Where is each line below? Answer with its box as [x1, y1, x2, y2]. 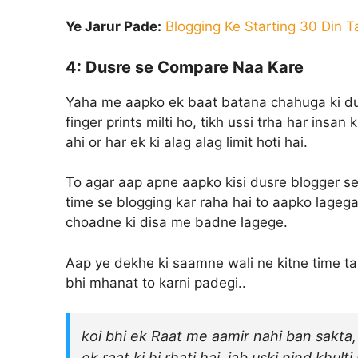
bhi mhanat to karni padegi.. [66, 274, 246, 291]
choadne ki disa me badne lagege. [66, 214, 288, 231]
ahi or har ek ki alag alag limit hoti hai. [66, 133, 308, 150]
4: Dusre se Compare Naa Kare [66, 57, 304, 77]
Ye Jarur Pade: [66, 18, 161, 35]
